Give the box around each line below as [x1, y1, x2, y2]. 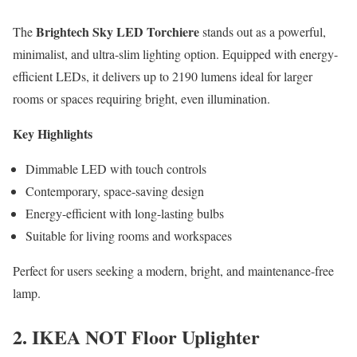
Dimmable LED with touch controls [25, 160, 206, 178]
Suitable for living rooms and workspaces [25, 227, 232, 245]
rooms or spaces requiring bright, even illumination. [13, 90, 270, 108]
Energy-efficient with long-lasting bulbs [25, 205, 224, 222]
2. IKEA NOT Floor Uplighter [13, 323, 260, 351]
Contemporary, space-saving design [25, 182, 204, 200]
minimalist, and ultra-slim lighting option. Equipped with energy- [13, 45, 338, 63]
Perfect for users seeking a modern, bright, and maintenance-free [13, 262, 334, 280]
